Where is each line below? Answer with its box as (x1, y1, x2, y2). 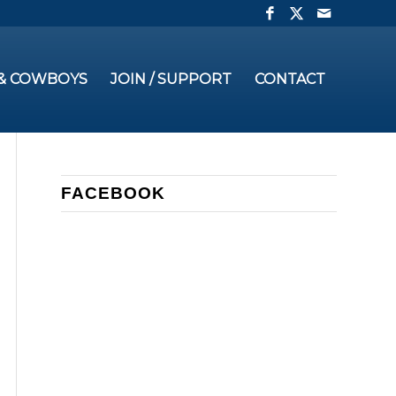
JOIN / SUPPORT (110, 71, 232, 88)
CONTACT (255, 71, 325, 88)
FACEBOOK (61, 184, 165, 202)
